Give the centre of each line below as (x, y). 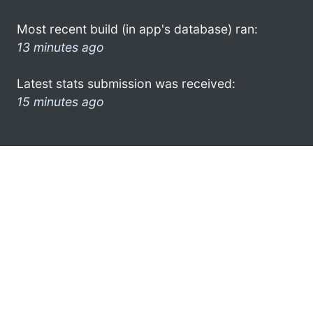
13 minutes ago (60, 47)
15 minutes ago (60, 101)
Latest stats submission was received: (126, 83)
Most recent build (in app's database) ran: (137, 29)
